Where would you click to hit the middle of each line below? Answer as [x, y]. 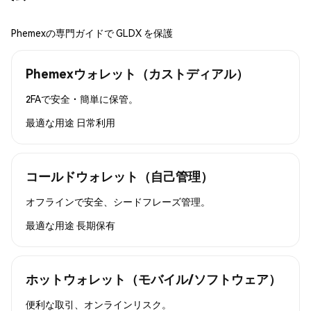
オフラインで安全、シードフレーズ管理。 [118, 201]
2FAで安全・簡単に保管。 [82, 98]
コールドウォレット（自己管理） [119, 176]
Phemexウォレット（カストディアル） [137, 73]
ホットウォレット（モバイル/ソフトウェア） [153, 278]
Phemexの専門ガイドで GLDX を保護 [92, 32]
